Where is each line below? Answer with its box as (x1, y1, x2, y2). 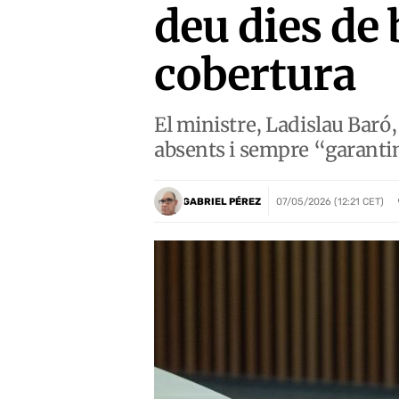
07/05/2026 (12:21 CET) (276, 195, 384, 208)
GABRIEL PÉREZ (183, 195, 261, 208)
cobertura (154, 48, 356, 102)
